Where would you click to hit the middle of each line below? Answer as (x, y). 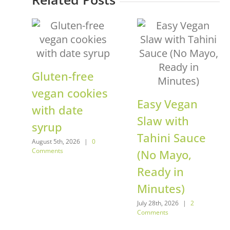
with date (57, 110)
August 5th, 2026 (56, 141)
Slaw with (163, 120)
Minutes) (161, 188)
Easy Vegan (167, 103)
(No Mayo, (164, 154)
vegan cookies (70, 93)
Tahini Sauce (171, 137)
